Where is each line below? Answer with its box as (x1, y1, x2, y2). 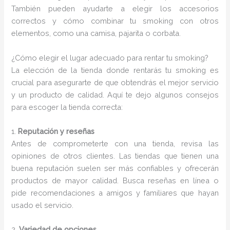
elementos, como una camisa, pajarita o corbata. (11, 29, 181, 38)
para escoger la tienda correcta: (11, 102, 123, 111)
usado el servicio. (11, 200, 74, 209)
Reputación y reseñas (18, 126, 95, 136)
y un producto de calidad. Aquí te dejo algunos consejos (11, 90, 219, 99)
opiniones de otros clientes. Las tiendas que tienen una (11, 151, 219, 160)
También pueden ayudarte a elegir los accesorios (11, 4, 219, 13)
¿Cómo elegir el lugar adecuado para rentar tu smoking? (11, 53, 209, 62)
